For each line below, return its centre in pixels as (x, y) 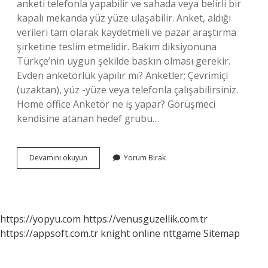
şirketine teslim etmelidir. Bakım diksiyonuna (117, 47)
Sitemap (222, 233)
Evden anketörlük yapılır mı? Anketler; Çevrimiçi (122, 75)
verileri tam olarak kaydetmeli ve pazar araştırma (127, 32)
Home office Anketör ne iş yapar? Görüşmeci (116, 104)
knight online (130, 233)
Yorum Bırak (145, 158)
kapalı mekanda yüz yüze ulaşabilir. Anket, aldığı (124, 18)
